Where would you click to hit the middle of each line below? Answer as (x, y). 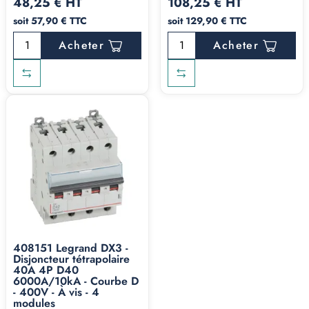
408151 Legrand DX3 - (71, 248)
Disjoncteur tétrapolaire (71, 259)
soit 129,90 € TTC (207, 21)
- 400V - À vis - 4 (56, 292)
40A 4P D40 (46, 270)
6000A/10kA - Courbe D (76, 281)
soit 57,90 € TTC (50, 21)
